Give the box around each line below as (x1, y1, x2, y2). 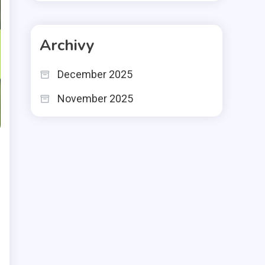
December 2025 (57, 68, 132, 80)
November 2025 (57, 92, 133, 105)
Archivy (40, 35, 95, 56)
